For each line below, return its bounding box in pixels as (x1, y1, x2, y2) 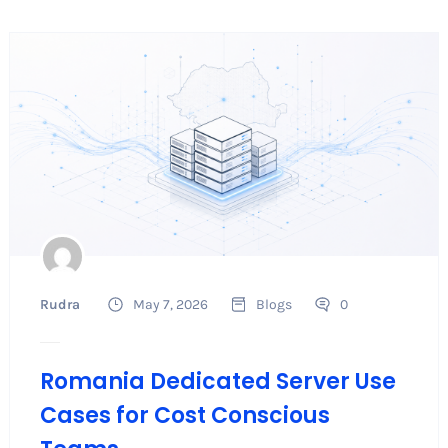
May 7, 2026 (132, 296, 208, 314)
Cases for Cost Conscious (39, 400, 330, 432)
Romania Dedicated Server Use (39, 366, 396, 398)
